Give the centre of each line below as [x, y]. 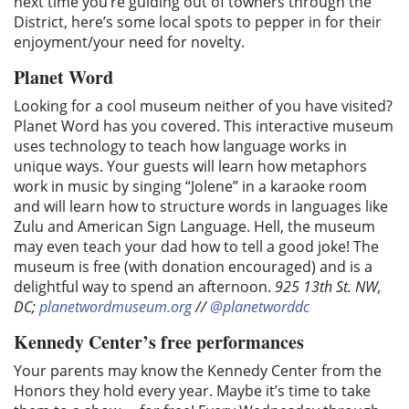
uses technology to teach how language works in [180, 146]
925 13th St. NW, [328, 286]
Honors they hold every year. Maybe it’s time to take [192, 390]
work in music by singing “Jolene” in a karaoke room [190, 186]
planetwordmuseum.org [115, 306]
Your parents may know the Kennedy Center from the [198, 370]
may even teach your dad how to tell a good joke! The [196, 246]
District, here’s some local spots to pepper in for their [198, 21]
